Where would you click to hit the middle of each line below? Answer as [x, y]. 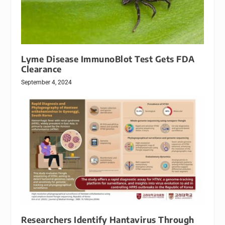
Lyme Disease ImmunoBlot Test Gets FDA [108, 59]
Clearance [41, 69]
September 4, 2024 [47, 82]
